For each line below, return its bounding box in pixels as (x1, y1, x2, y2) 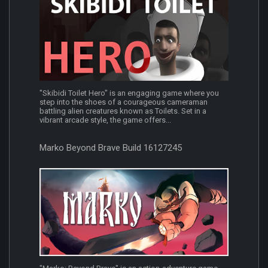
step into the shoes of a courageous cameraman (39, 98, 208, 107)
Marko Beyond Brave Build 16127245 (39, 142, 182, 154)
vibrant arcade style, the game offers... (39, 115, 171, 125)
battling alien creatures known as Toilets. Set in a (39, 106, 206, 116)
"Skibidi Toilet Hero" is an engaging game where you (39, 89, 219, 98)
